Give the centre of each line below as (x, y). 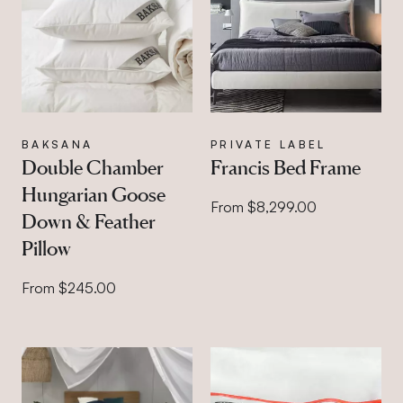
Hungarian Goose (94, 194)
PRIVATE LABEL (268, 144)
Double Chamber (93, 167)
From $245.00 (69, 287)
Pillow (46, 248)
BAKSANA (58, 144)
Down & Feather (89, 221)
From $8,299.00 (263, 206)
